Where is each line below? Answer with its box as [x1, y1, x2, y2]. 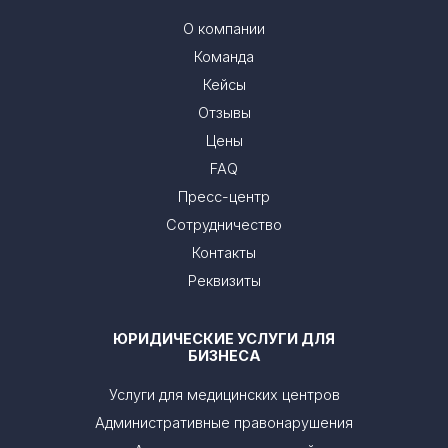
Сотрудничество [166, 216, 282, 234]
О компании [183, 20, 265, 38]
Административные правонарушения [95, 414, 353, 432]
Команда [194, 48, 254, 66]
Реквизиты [187, 272, 261, 290]
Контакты [192, 244, 256, 262]
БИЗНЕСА [187, 347, 261, 365]
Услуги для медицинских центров [108, 386, 340, 404]
